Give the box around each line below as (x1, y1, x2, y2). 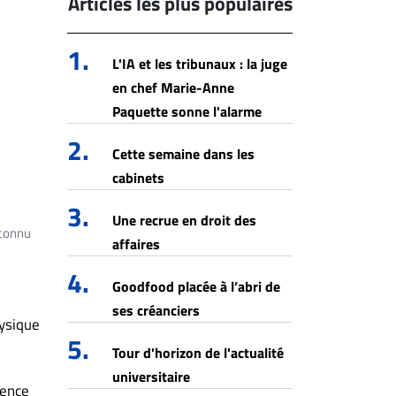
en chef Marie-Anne (112, 77, 234, 98)
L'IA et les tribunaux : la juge (112, 53, 287, 74)
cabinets (112, 167, 164, 188)
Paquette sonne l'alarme (112, 101, 262, 122)
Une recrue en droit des (112, 209, 256, 231)
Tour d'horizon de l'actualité (112, 342, 284, 363)
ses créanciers (112, 300, 200, 321)
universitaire (112, 366, 190, 387)
